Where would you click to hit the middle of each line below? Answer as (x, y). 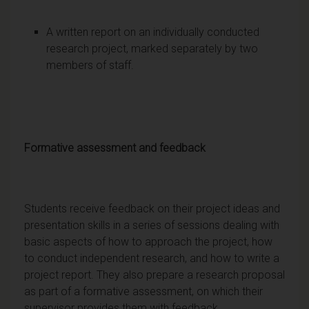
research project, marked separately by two (152, 48)
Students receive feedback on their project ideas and (152, 208)
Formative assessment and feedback (115, 148)
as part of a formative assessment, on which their (143, 291)
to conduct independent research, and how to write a (152, 258)
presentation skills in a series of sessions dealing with (152, 225)
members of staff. (90, 65)
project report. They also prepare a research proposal (154, 275)
